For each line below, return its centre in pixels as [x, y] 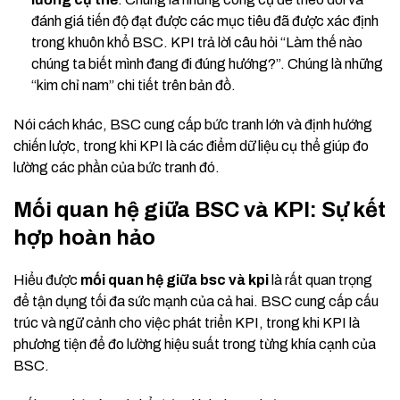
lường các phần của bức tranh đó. [117, 168]
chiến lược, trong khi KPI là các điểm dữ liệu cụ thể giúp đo [191, 146]
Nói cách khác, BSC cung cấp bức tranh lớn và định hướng [193, 125]
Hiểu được [47, 280]
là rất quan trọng [321, 280]
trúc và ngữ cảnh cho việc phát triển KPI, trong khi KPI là [187, 323]
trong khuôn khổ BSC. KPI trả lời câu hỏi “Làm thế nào [197, 43]
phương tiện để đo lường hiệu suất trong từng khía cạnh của [195, 345]
